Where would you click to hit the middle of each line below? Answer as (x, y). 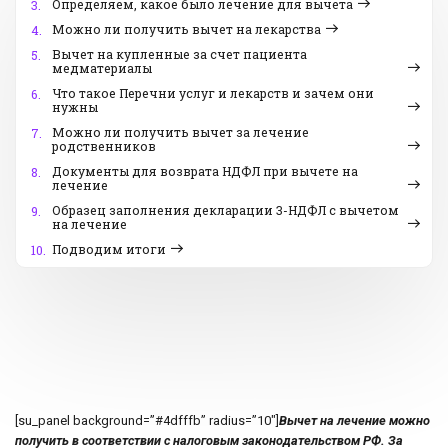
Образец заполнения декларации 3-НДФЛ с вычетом (225, 210)
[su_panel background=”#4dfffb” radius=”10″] (147, 421)
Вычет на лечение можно (354, 421)
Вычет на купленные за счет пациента (179, 54)
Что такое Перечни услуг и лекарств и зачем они (213, 93)
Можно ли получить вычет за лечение (180, 132)
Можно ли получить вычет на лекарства (186, 29)
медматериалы (102, 68)
